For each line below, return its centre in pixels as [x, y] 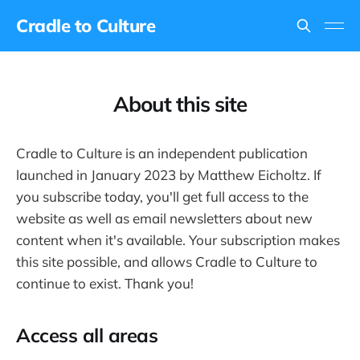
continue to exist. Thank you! [105, 283]
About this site [180, 104]
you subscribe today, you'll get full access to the [162, 196]
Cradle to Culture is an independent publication [162, 153]
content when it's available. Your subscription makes [178, 240]
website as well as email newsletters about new [164, 218]
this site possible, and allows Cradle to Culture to [167, 262]
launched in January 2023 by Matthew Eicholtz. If [169, 175]
